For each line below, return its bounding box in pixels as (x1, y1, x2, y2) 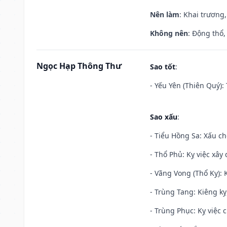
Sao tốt (150, 61, 175, 71)
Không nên (150, 28, 188, 38)
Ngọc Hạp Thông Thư (36, 60, 122, 71)
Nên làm (150, 9, 179, 19)
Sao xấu (150, 111, 177, 122)
